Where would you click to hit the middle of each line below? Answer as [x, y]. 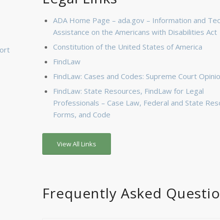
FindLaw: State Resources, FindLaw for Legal [129, 91]
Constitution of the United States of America [128, 47]
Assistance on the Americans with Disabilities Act [135, 32]
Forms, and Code [82, 114]
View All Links [77, 144]
